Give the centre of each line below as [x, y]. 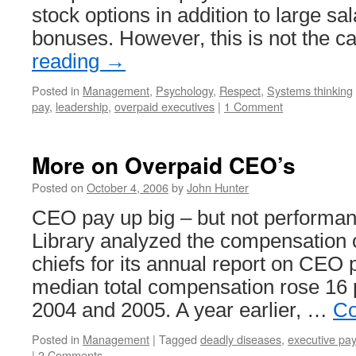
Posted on [58, 187]
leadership [82, 106]
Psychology [184, 90]
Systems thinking [310, 90]
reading [68, 61]
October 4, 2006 [128, 187]
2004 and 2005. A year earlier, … [182, 310]
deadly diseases [241, 339]
